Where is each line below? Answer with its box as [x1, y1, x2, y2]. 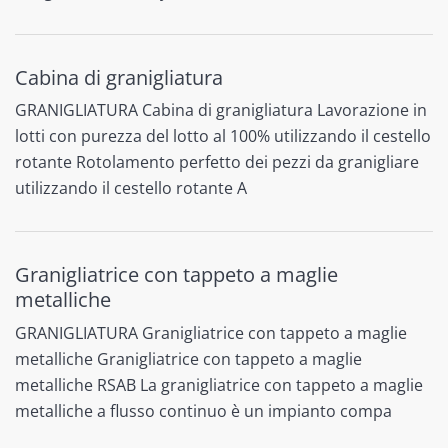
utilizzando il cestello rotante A [15, 177, 247, 200]
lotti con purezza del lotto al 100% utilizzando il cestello [15, 125, 431, 148]
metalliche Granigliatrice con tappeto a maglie [15, 347, 362, 370]
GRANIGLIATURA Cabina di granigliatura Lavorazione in [15, 99, 427, 122]
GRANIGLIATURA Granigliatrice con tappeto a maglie [15, 321, 407, 344]
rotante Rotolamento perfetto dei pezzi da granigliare [15, 151, 419, 174]
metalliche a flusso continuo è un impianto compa [15, 399, 392, 422]
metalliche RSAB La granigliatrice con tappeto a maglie [15, 373, 423, 396]
